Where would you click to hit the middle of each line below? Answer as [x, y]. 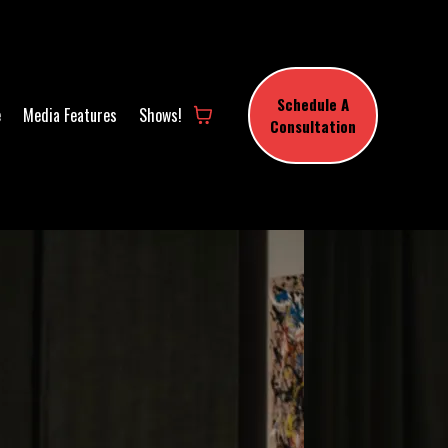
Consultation [313, 125]
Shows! [161, 115]
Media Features [70, 115]
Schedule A [313, 103]
